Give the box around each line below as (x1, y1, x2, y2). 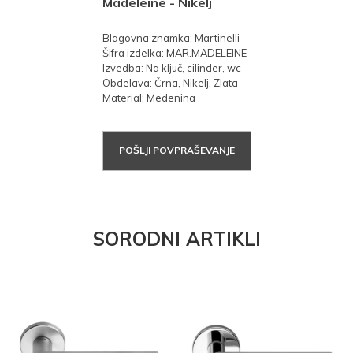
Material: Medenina (102, 91, 195, 104)
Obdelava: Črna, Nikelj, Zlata (102, 76, 238, 89)
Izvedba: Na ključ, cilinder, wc (102, 61, 241, 74)
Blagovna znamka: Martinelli (102, 31, 240, 44)
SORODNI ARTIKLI (92, 227, 261, 251)
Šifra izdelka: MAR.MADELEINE (102, 46, 247, 59)
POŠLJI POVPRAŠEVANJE (118, 144, 235, 157)
